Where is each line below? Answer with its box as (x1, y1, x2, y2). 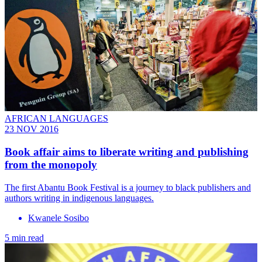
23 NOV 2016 (5, 124, 58, 135)
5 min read (5, 232, 44, 243)
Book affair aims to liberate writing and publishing (5, 146, 249, 158)
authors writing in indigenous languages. (5, 192, 154, 203)
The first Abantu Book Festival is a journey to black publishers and (5, 182, 251, 192)
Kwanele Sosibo (28, 212, 89, 223)
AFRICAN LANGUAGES (5, 113, 108, 124)
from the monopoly (5, 158, 97, 171)
